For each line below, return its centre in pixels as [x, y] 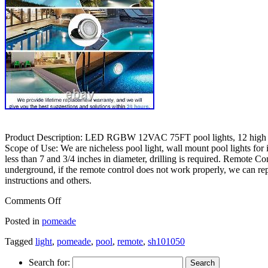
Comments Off [33, 200]
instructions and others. [48, 180]
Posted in [22, 221]
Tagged [19, 241]
